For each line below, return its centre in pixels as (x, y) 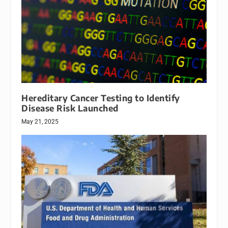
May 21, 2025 (40, 122)
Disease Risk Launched (70, 108)
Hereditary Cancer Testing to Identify (101, 98)
